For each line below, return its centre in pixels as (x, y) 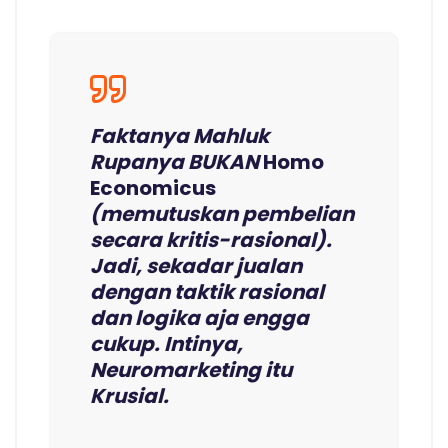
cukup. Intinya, (166, 344)
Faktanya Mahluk (179, 136)
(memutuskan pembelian (222, 214)
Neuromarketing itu (191, 370)
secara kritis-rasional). (211, 240)
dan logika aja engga (199, 318)
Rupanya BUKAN (176, 162)
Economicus (153, 188)
